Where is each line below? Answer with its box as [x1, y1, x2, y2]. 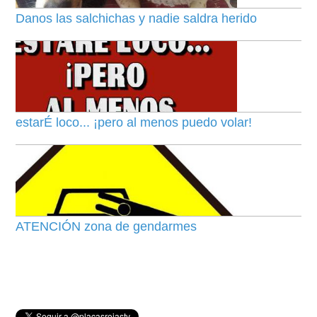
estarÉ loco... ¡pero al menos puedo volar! [16, 115, 253, 130]
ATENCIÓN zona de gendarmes [16, 219, 197, 234]
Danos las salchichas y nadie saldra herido [16, 11, 258, 26]
